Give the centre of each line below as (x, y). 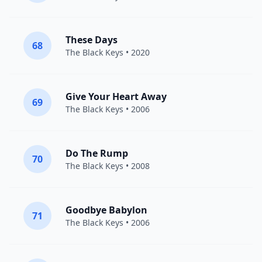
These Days (92, 40)
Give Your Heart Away (116, 96)
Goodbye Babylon (106, 210)
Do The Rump (97, 153)
